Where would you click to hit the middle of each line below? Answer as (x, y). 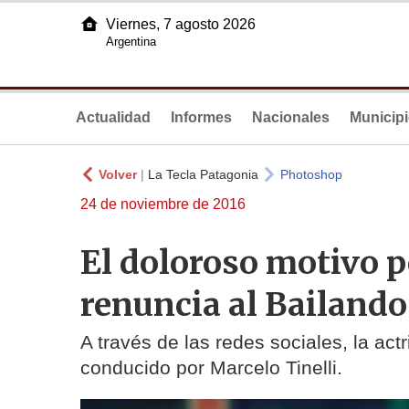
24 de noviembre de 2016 (163, 204)
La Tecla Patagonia (203, 174)
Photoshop (311, 174)
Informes (201, 117)
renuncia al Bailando (244, 304)
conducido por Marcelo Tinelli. (211, 368)
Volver (118, 174)
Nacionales (291, 117)
